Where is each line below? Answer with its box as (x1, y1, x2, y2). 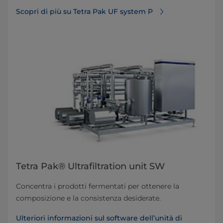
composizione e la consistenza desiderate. (16, 193, 161, 203)
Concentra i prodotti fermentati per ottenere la (16, 181, 179, 191)
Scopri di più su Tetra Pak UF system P (16, 6, 153, 16)
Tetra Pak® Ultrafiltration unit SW (16, 160, 165, 172)
